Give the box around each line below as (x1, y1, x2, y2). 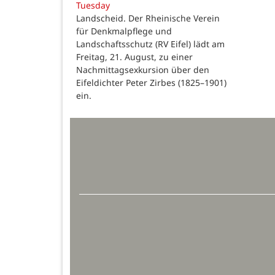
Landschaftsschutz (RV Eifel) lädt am (76, 37, 225, 50)
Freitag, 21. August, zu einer (76, 50, 193, 63)
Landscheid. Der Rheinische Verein (76, 12, 220, 24)
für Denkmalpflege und (76, 25, 172, 37)
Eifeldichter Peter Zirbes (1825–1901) (76, 76, 227, 88)
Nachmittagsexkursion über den (76, 63, 209, 76)
